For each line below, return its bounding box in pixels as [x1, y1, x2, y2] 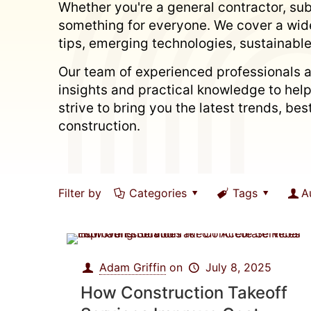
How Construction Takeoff [80, 283, 287, 303]
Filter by [58, 186, 101, 200]
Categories [129, 186, 187, 200]
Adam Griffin [99, 260, 167, 274]
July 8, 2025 [205, 260, 271, 274]
